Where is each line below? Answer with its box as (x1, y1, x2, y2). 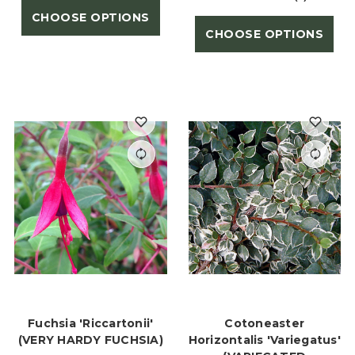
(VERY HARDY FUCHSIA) (17, 332, 163, 347)
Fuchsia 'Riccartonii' (28, 315, 154, 330)
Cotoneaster (224, 315, 305, 330)
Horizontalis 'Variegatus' (188, 332, 341, 347)
